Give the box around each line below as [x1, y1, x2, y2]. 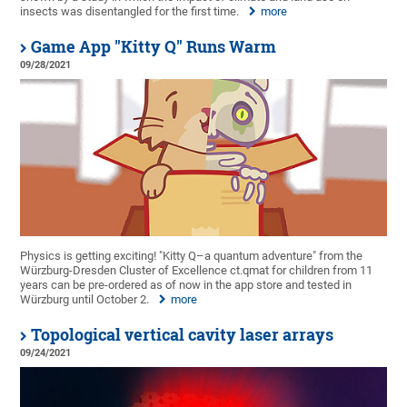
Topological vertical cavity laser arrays [31, 323, 334, 345]
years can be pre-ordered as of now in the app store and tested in [20, 277, 352, 292]
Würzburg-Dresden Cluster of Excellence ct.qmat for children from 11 [20, 263, 373, 277]
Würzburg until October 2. [20, 292, 150, 306]
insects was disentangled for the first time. [20, 4, 240, 18]
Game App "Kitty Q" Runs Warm [31, 35, 277, 57]
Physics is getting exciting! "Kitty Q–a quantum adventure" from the [20, 248, 363, 263]
